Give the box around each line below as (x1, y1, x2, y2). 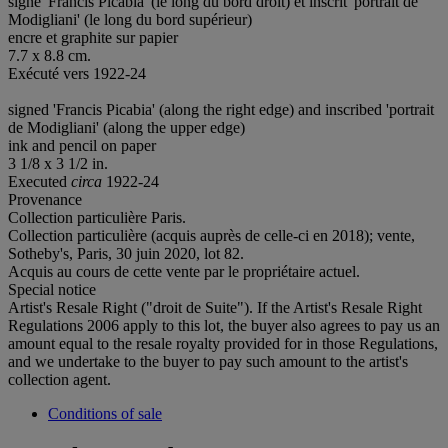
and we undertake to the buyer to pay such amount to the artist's (8, 352, 408, 370)
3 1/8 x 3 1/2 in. (8, 154, 108, 172)
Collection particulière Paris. (8, 208, 186, 226)
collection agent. (8, 370, 111, 388)
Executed (8, 172, 71, 190)
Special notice (8, 280, 96, 298)
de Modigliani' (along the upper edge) (8, 118, 245, 136)
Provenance (8, 190, 82, 208)
